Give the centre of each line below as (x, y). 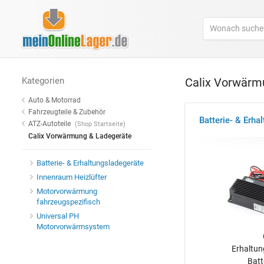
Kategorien (43, 81)
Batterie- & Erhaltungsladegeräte (90, 163)
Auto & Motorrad (55, 100)
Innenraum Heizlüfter (72, 177)
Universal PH (58, 216)
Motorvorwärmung (67, 191)
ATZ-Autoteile (49, 124)
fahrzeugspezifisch (68, 202)
